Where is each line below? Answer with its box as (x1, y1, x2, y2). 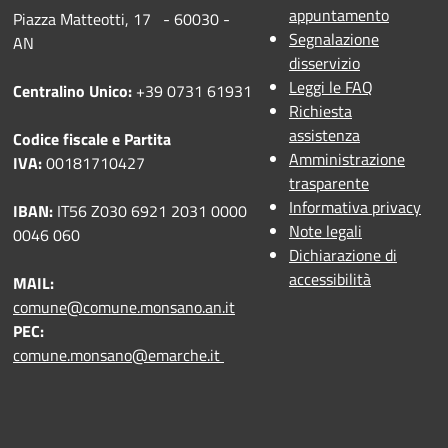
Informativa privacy (289, 195, 421, 220)
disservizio (289, 51, 360, 76)
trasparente (289, 171, 369, 196)
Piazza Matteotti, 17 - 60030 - (13, 7, 234, 32)
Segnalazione (289, 27, 379, 52)
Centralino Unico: (13, 79, 132, 104)
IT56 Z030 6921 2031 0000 (57, 199, 247, 224)
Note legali (289, 219, 362, 244)
